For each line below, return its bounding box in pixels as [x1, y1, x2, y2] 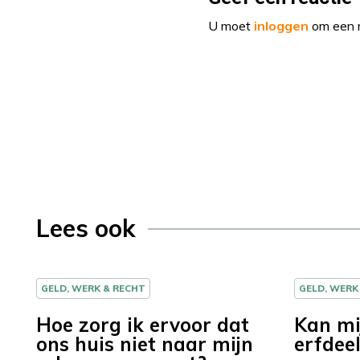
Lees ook [36, 213, 136, 244]
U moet [208, 18, 254, 35]
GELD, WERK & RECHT [41, 282, 145, 295]
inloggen [254, 18, 309, 35]
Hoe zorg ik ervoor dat [36, 313, 249, 337]
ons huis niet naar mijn [36, 332, 253, 357]
